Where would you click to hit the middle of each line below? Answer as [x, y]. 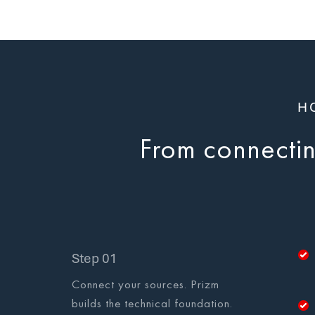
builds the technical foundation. [152, 303]
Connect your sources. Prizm [146, 284]
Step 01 [95, 258]
